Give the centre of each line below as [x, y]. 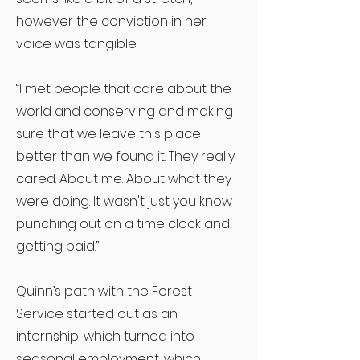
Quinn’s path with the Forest [104, 291]
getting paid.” [57, 246]
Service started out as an [97, 314]
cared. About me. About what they [124, 179]
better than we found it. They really [125, 156]
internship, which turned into [105, 336]
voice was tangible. [77, 44]
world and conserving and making [125, 111]
